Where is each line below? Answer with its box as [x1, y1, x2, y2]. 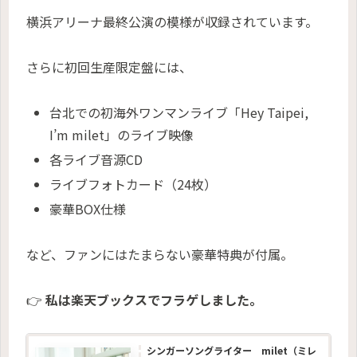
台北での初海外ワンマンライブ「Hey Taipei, [49, 102, 309, 122]
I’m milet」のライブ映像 [49, 124, 194, 144]
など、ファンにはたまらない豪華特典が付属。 [26, 245, 293, 264]
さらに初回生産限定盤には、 [26, 57, 192, 76]
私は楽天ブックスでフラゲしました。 [45, 289, 262, 309]
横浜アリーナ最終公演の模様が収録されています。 [26, 12, 318, 32]
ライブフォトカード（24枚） [49, 175, 218, 194]
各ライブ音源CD [49, 149, 143, 169]
